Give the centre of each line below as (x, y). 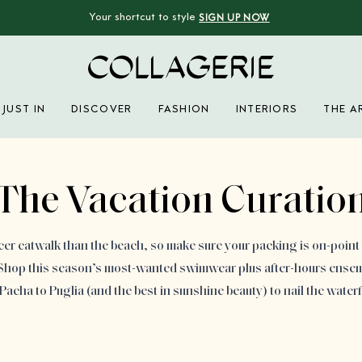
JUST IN (24, 110)
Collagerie (116, 88)
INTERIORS (267, 110)
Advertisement (219, 158)
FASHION (184, 110)
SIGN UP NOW (234, 19)
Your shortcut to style (143, 18)
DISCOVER (102, 110)
